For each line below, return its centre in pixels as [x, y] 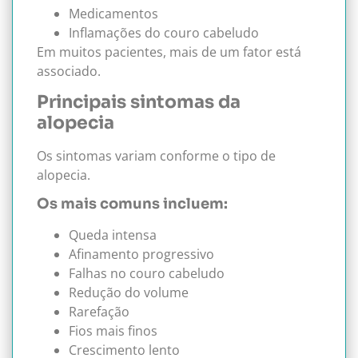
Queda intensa [113, 235]
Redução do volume [129, 293]
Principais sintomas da [139, 101]
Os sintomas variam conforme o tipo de [156, 155]
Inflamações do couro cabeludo [164, 32]
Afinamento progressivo [141, 255]
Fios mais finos [113, 331]
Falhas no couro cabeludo [147, 274]
